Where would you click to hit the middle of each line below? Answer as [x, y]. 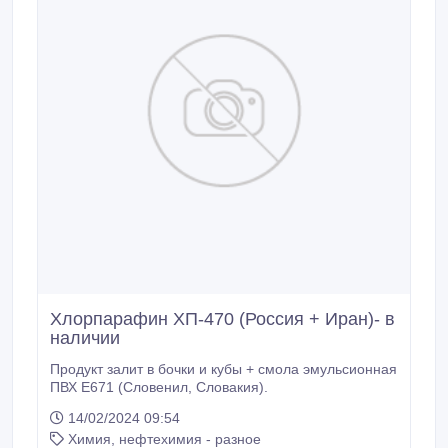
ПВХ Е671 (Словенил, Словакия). [232, 387]
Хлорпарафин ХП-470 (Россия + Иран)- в [222, 319]
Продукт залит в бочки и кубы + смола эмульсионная [223, 369]
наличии [85, 338]
